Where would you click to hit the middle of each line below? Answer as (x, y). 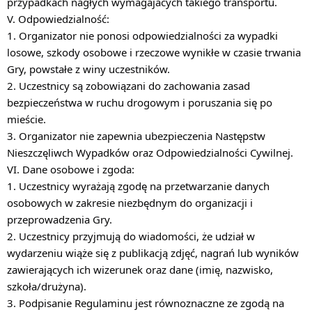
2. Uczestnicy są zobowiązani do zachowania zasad (128, 86)
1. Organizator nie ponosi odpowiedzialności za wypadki (142, 36)
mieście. (26, 119)
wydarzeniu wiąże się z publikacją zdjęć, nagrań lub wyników (153, 253)
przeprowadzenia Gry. (60, 219)
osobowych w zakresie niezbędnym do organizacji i (130, 203)
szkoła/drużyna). (47, 286)
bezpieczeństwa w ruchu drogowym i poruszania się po (140, 102)
